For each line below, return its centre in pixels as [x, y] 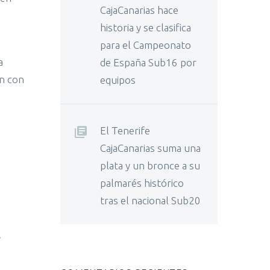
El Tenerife [125, 130]
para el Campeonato [146, 45]
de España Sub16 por [148, 62]
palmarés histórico [142, 183]
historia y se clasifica [146, 27]
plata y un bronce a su [150, 165]
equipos [118, 80]
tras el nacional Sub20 [150, 200]
